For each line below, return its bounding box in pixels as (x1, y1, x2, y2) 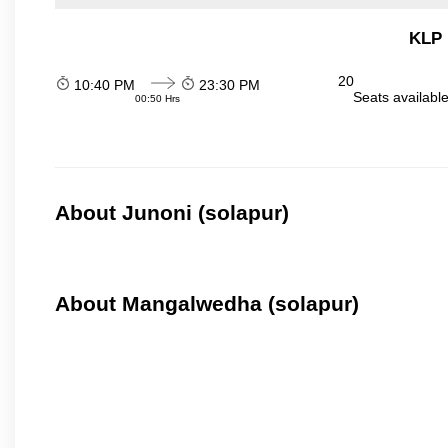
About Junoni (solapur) (55, 201, 289, 225)
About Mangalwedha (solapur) (55, 292, 359, 316)
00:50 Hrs (135, 92, 180, 104)
